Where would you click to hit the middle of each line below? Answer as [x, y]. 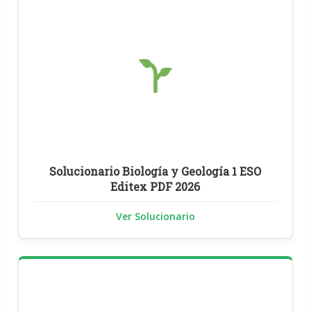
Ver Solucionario [155, 216]
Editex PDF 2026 [155, 186]
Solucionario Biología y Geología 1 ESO [155, 171]
